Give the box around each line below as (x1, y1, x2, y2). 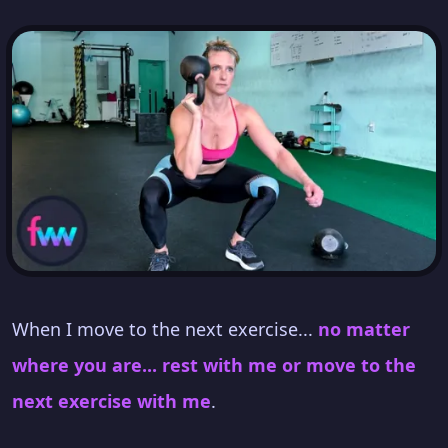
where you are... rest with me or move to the (12, 353, 416, 378)
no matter (318, 317, 410, 342)
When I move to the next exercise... (12, 317, 318, 342)
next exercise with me (12, 389, 211, 414)
